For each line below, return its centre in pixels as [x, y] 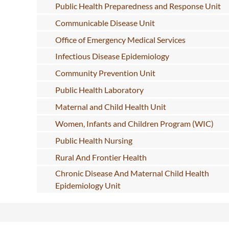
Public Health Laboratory [99, 90]
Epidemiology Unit [88, 186]
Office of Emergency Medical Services [120, 39]
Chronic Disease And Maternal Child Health [132, 173]
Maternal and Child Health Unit [110, 107]
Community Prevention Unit [105, 73]
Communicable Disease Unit [105, 22]
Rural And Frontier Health [101, 157]
